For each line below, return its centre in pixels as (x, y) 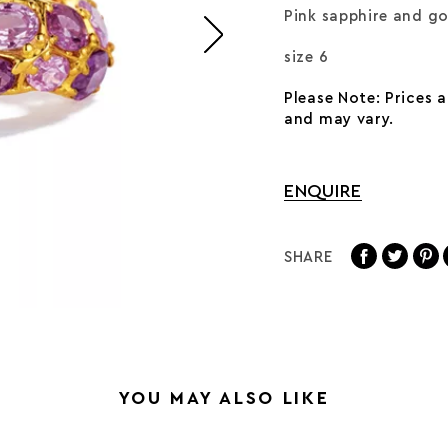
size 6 (306, 57)
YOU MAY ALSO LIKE (224, 398)
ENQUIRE (323, 191)
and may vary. (339, 119)
